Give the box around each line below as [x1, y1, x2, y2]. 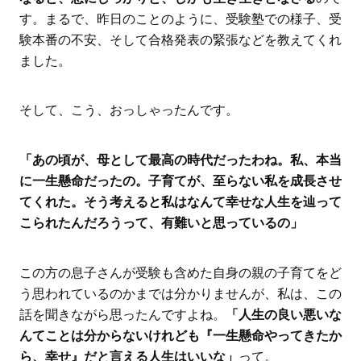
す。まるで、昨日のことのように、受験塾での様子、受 [19, 11, 342, 26]
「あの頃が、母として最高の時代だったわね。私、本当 [19, 153, 342, 168]
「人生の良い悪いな [225, 308, 342, 322]
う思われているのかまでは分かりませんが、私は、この [19, 287, 342, 301]
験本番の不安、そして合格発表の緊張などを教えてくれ [19, 32, 342, 47]
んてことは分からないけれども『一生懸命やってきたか [19, 329, 342, 342]
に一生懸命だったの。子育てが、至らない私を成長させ [19, 174, 342, 189]
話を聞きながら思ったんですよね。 [19, 308, 226, 322]
